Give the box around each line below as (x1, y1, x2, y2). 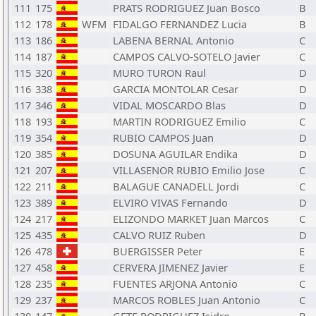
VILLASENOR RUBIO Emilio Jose (113, 163, 265, 177)
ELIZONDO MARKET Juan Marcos (113, 212, 269, 226)
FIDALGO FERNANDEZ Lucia (113, 17, 247, 31)
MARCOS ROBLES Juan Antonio (113, 293, 260, 307)
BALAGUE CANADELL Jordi (113, 179, 239, 193)
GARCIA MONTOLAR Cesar (113, 82, 238, 96)
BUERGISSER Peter (113, 244, 202, 258)
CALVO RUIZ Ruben (113, 228, 205, 242)
